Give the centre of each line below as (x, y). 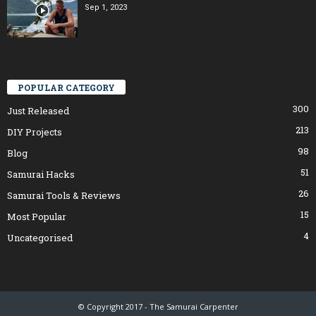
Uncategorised (40, 238)
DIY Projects (35, 132)
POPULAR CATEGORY (66, 88)
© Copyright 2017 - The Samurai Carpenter (158, 307)
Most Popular (37, 217)
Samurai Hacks (41, 175)
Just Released (38, 111)
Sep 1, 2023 (106, 7)
